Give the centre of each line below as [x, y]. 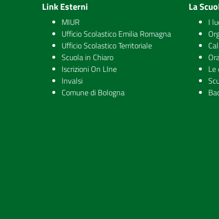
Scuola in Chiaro [88, 57]
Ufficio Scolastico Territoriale [107, 45]
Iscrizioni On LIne [89, 69]
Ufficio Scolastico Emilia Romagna [116, 34]
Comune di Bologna [93, 92]
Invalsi [72, 81]
